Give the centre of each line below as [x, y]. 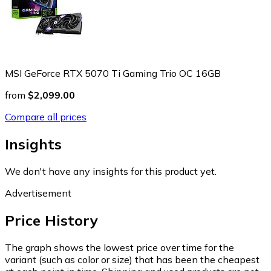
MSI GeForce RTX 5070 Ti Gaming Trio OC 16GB [113, 73]
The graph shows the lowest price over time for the [119, 247]
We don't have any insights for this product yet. [111, 171]
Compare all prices [46, 116]
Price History [51, 220]
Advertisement [38, 193]
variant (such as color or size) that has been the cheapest [132, 259]
